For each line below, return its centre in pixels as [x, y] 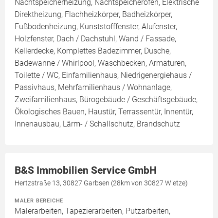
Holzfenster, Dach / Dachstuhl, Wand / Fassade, [95, 39]
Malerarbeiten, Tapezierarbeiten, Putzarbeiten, [92, 211]
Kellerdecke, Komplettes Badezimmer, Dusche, [93, 51]
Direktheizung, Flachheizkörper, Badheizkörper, [93, 15]
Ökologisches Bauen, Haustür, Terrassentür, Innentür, [104, 112]
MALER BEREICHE [39, 201]
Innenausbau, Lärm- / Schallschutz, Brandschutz [97, 124]
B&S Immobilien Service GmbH [86, 171]
